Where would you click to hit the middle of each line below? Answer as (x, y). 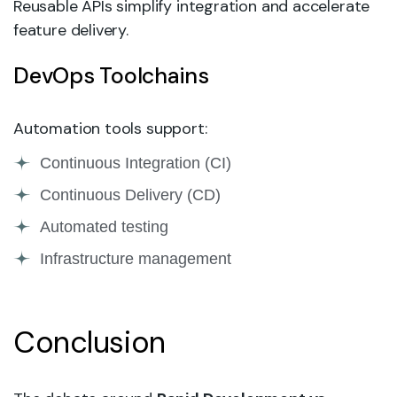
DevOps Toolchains (111, 76)
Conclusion (90, 343)
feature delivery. (71, 30)
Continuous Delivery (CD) (130, 195)
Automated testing (104, 226)
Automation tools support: (110, 128)
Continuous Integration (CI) (136, 163)
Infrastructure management (136, 258)
